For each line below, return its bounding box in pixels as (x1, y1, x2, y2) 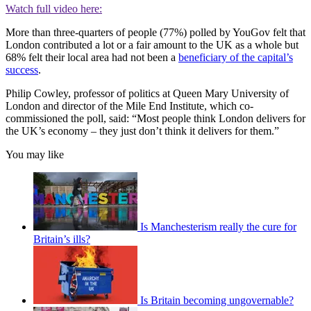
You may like (6, 148, 64, 160)
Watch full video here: (6, 2, 102, 15)
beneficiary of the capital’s (178, 51, 293, 63)
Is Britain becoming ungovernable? (140, 294, 294, 306)
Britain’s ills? (33, 233, 90, 245)
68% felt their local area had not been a (6, 51, 178, 63)
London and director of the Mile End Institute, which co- (6, 99, 253, 112)
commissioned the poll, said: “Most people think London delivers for (6, 112, 305, 124)
